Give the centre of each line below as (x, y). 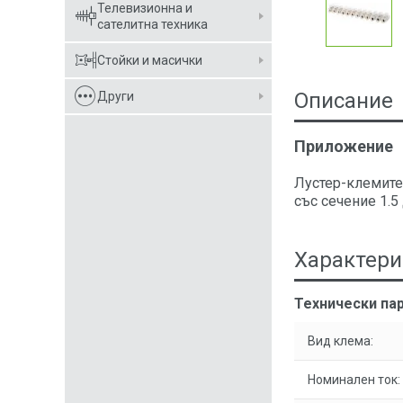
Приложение (344, 146)
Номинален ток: (354, 380)
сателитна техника (152, 24)
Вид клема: (340, 341)
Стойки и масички (150, 60)
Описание (344, 101)
